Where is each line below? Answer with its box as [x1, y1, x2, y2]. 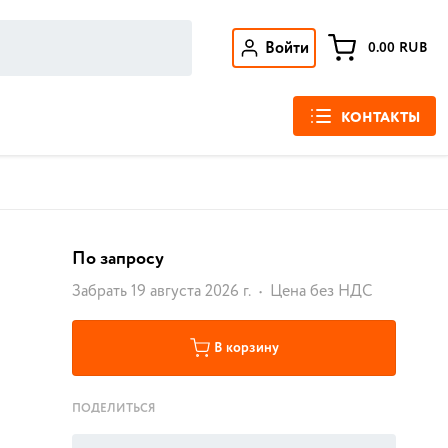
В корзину [213, 338, 279, 358]
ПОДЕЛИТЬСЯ [72, 400, 155, 417]
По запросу [72, 246, 164, 272]
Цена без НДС [270, 280, 372, 303]
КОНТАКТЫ [341, 108, 420, 128]
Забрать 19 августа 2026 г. [72, 280, 251, 303]
